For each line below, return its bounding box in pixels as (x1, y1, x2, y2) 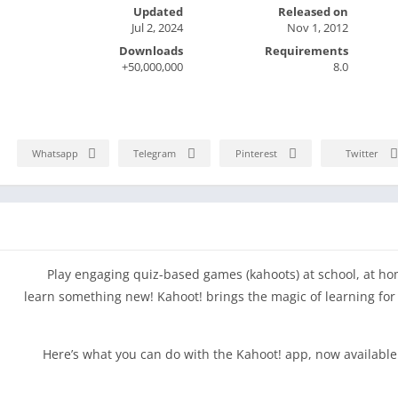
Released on (278, 3, 349, 20)
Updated (132, 3, 183, 20)
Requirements (265, 42, 349, 59)
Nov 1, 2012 (287, 19, 349, 36)
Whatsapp (32, 147, 78, 161)
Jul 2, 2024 (131, 19, 183, 36)
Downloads (118, 42, 183, 59)
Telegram (133, 147, 176, 161)
